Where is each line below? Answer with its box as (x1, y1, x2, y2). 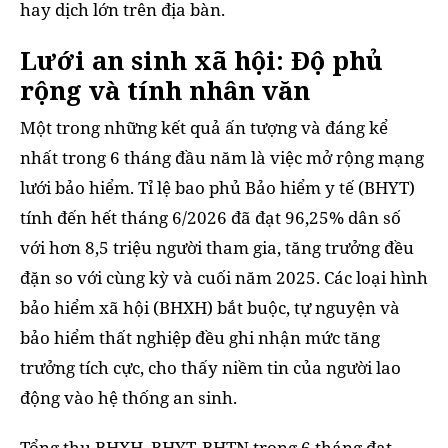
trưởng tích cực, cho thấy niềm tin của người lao (20, 356, 401, 380)
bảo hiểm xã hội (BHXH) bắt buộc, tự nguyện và (20, 296, 400, 320)
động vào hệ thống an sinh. (20, 386, 237, 410)
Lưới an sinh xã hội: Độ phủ (20, 43, 383, 78)
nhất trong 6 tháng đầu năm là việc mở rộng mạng (20, 146, 424, 170)
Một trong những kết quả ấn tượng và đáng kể (20, 116, 388, 140)
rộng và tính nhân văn (20, 73, 310, 108)
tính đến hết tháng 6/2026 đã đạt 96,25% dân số (20, 206, 401, 230)
